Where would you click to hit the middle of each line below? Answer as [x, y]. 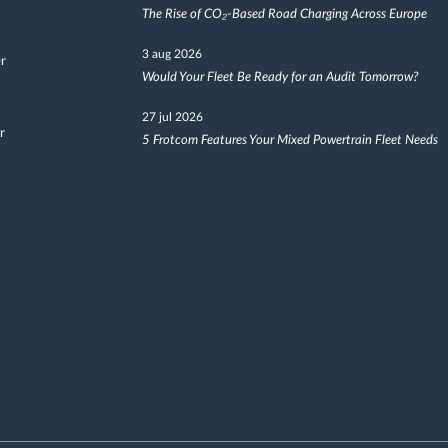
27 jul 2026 [172, 117]
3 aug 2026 [171, 54]
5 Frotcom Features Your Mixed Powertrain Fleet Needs [289, 140]
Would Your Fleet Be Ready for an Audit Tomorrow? [279, 77]
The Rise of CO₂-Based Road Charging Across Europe [284, 14]
